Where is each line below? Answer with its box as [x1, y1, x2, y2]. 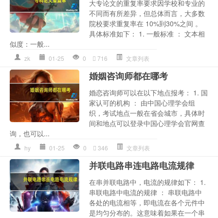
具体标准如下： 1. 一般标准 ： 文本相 [89, 29, 205, 39]
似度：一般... [10, 39, 50, 49]
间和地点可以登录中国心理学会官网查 [89, 118, 205, 128]
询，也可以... [10, 128, 50, 139]
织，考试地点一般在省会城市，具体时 [89, 108, 205, 118]
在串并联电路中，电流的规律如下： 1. [89, 177, 206, 187]
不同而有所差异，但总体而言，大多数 [89, 8, 205, 18]
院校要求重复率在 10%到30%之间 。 [89, 18, 202, 29]
